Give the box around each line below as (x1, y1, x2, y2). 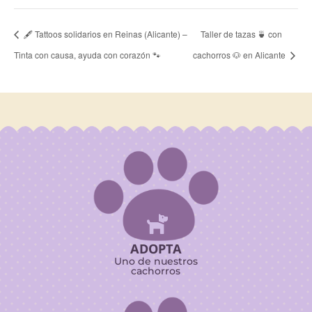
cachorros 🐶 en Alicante (193, 48, 288, 61)
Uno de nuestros (114, 254, 198, 267)
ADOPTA (130, 240, 182, 257)
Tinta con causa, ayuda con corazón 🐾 (14, 48, 161, 61)
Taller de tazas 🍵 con (201, 27, 283, 40)
